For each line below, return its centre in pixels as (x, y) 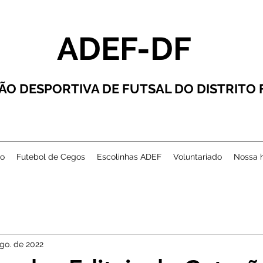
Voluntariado (197, 157)
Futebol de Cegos (50, 157)
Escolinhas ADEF (129, 157)
